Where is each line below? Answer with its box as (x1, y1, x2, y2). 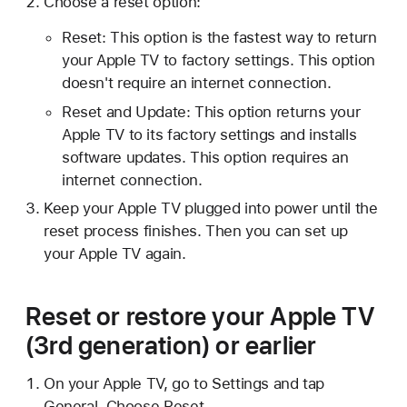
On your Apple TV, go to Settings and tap (43, 374, 325, 393)
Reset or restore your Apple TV (25, 301, 375, 333)
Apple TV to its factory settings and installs (61, 124, 357, 144)
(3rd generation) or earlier (25, 330, 317, 362)
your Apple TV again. (43, 244, 186, 263)
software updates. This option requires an (61, 147, 349, 166)
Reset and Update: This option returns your (61, 102, 361, 121)
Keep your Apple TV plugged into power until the (43, 199, 378, 218)
